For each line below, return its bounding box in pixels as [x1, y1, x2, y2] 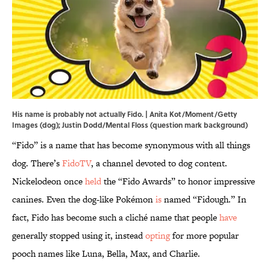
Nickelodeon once [12, 175, 85, 188]
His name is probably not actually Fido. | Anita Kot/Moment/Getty [12, 108, 237, 120]
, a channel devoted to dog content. [91, 157, 227, 170]
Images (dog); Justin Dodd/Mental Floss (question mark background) [12, 119, 248, 131]
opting [145, 229, 170, 242]
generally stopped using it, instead [12, 229, 145, 242]
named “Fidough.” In [162, 193, 246, 206]
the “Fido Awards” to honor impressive [101, 175, 255, 188]
